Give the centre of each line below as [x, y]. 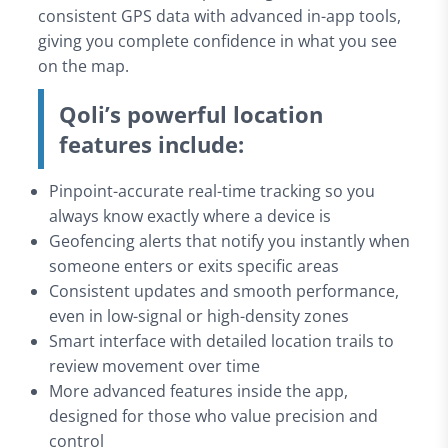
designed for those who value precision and [214, 415]
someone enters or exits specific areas [194, 265]
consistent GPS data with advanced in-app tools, [219, 15]
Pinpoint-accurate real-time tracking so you [212, 190]
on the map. [83, 65]
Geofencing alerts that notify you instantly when [230, 240]
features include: [151, 143]
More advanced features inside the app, [199, 390]
